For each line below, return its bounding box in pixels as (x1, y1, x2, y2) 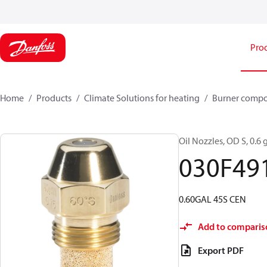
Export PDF (198, 244, 244, 256)
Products (36, 92, 72, 104)
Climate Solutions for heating (84, 92, 200, 104)
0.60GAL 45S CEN (179, 193, 246, 205)
